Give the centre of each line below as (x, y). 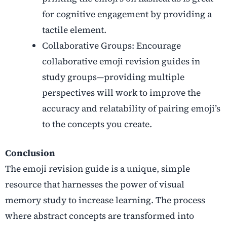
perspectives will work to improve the (121, 92)
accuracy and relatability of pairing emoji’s (131, 108)
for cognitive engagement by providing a (127, 14)
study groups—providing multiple (113, 77)
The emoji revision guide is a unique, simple (98, 169)
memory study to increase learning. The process (105, 200)
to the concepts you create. (97, 124)
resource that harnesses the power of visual (95, 185)
